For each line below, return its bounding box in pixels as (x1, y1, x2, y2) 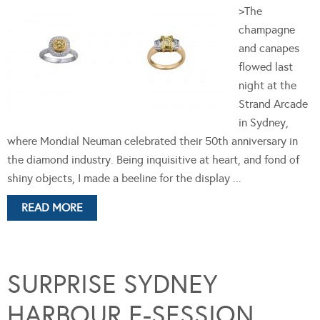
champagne (239, 22, 295, 36)
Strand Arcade (239, 96, 308, 111)
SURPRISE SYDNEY (7, 268, 218, 300)
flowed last (239, 59, 293, 74)
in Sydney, (239, 115, 289, 129)
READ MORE (21, 200, 83, 214)
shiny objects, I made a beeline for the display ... (7, 171, 241, 185)
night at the (239, 78, 296, 92)
